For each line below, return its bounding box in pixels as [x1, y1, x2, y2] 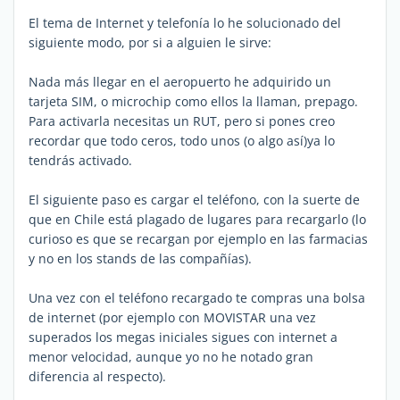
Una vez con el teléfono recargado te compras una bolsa [29, 288, 365, 306]
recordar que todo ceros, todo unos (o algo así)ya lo [29, 131, 335, 149]
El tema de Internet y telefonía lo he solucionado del [29, 13, 341, 31]
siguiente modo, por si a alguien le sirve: [29, 33, 271, 51]
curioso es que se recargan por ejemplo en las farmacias [29, 229, 368, 247]
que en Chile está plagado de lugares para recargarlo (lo [29, 210, 366, 228]
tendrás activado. [29, 151, 132, 169]
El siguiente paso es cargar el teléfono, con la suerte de [29, 190, 360, 208]
